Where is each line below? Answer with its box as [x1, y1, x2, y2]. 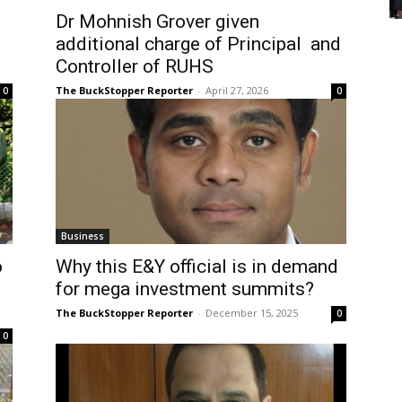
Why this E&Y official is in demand [56, 255, 338, 277]
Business [61, 229, 104, 242]
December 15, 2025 [205, 305, 298, 319]
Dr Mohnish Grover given [56, 10, 259, 32]
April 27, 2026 [205, 83, 268, 97]
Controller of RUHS [56, 55, 214, 77]
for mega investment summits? [56, 277, 314, 300]
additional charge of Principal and [56, 32, 341, 55]
